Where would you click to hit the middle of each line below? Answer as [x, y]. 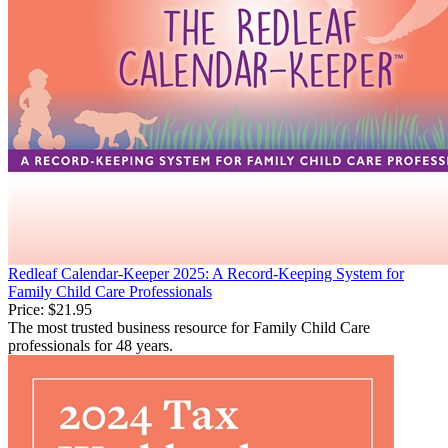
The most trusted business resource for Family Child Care [189, 327]
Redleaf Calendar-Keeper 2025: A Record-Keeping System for [206, 273]
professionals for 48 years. [90, 345]
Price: [26, 309]
